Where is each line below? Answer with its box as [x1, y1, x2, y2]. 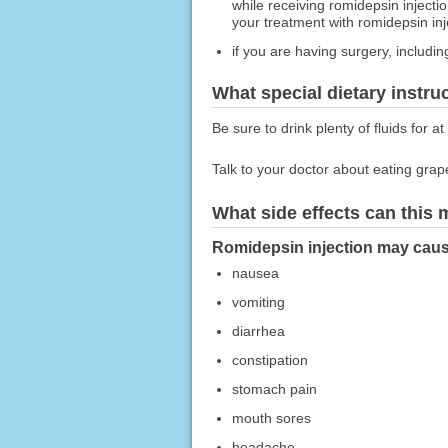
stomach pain [231, 380, 317, 397]
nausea [231, 264, 279, 281]
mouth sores [231, 409, 311, 426]
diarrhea [231, 322, 285, 339]
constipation [231, 351, 308, 368]
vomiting [231, 293, 285, 310]
